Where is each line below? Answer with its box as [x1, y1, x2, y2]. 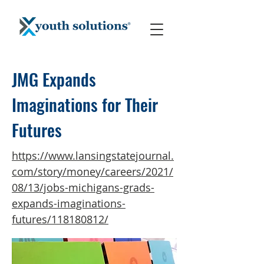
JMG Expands [12, 66, 96, 91]
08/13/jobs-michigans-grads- [12, 180, 154, 194]
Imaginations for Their [12, 91, 158, 117]
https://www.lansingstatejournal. [12, 148, 174, 163]
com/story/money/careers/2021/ [12, 164, 173, 179]
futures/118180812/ [12, 212, 108, 226]
